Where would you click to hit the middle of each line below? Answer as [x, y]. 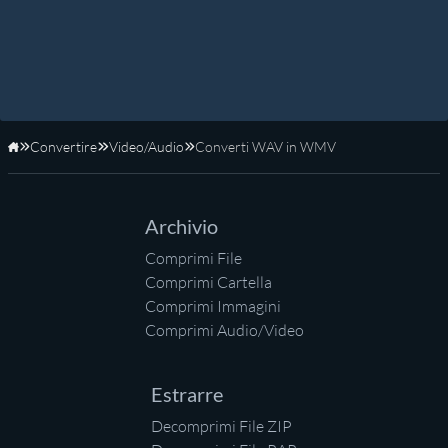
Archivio [181, 226]
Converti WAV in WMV [265, 147]
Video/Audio [146, 147]
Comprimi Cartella [208, 282]
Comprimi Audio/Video [224, 330]
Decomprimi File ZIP [221, 426]
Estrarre [187, 394]
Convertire [64, 147]
